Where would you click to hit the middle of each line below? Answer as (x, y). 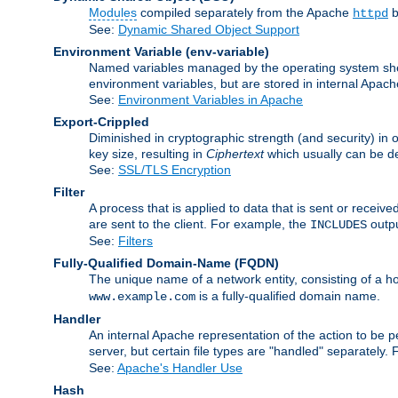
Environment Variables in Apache (211, 99)
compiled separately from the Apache (245, 12)
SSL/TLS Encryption (175, 169)
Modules (113, 12)
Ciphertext (235, 153)
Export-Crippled (101, 121)
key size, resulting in (147, 153)
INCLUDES (338, 224)
